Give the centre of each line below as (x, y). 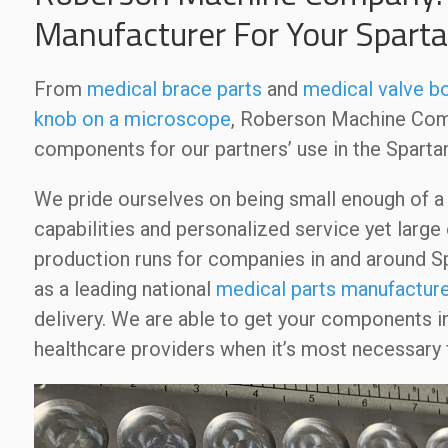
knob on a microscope (132, 119)
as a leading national (124, 289)
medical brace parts (174, 89)
